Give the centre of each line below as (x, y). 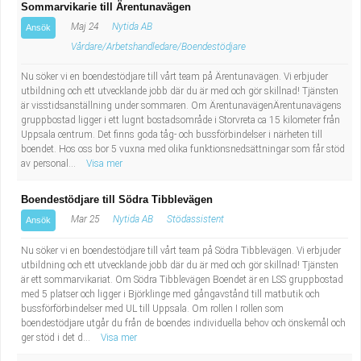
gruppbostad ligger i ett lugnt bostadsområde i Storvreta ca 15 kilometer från (180, 120)
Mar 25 (84, 219)
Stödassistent (195, 219)
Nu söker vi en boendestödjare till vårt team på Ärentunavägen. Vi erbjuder (174, 77)
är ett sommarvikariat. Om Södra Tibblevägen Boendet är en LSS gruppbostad (182, 280)
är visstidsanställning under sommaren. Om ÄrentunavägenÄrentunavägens (181, 106)
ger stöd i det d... (57, 338)
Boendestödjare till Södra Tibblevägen (117, 199)
